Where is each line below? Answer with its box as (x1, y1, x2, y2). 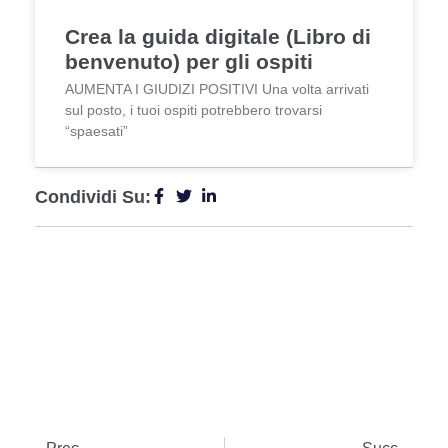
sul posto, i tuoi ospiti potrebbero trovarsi (65, 102, 322, 119)
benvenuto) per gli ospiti (65, 50, 313, 74)
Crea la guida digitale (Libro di (65, 25, 371, 49)
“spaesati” (65, 123, 128, 140)
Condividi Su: (35, 187, 151, 208)
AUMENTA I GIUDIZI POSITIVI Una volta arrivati (65, 81, 369, 98)
